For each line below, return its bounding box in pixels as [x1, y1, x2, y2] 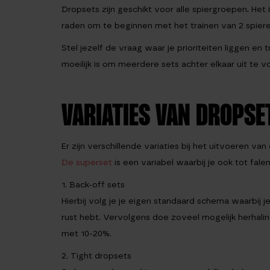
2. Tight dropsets [61, 250, 131, 261]
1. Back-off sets [61, 179, 125, 190]
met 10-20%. [61, 228, 111, 239]
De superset [61, 157, 112, 168]
